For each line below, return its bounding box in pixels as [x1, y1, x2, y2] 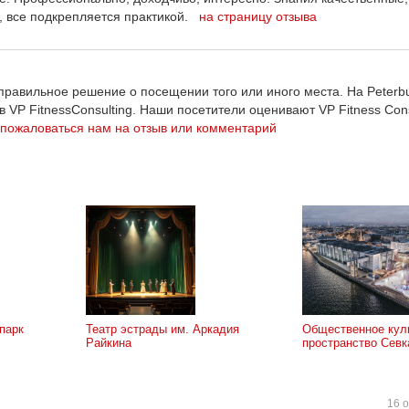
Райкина [86, 336, 131, 350]
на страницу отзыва [199, 9, 317, 24]
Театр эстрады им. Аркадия [86, 322, 239, 336]
